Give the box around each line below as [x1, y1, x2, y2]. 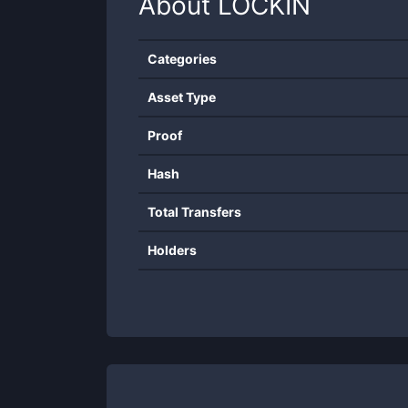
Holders [148, 242, 197, 258]
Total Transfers [148, 204, 241, 219]
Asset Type [148, 89, 216, 105]
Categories [148, 51, 217, 66]
